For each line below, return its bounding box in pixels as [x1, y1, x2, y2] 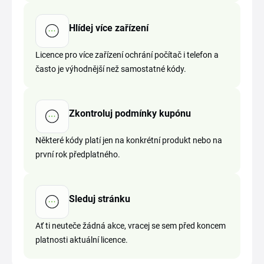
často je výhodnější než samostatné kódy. [35, 64, 186, 74]
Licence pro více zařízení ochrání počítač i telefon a [35, 50, 219, 60]
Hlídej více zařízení [69, 22, 148, 34]
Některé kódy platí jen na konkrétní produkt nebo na [35, 136, 222, 145]
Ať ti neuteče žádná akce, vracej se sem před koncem [35, 221, 226, 230]
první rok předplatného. [35, 150, 120, 159]
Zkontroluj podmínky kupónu [69, 107, 191, 119]
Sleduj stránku [69, 193, 130, 204]
